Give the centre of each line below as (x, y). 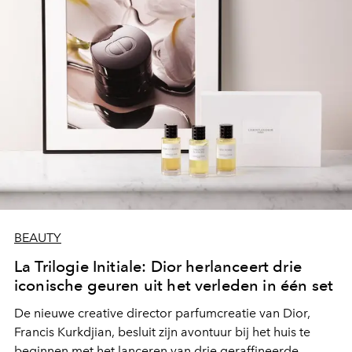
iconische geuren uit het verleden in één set (174, 285)
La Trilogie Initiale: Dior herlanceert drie (158, 266)
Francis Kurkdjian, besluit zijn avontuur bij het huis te (162, 332)
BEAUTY (38, 237)
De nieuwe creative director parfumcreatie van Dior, (162, 313)
